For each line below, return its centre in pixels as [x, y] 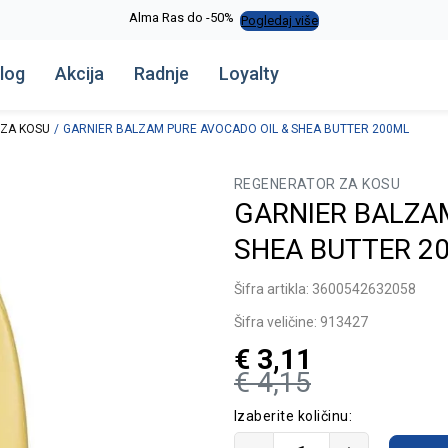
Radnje [162, 73]
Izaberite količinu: [293, 416]
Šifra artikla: [273, 289]
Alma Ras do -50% [181, 17]
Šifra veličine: [275, 322]
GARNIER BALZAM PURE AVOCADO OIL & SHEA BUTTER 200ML [236, 129]
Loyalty [249, 73]
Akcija [80, 73]
